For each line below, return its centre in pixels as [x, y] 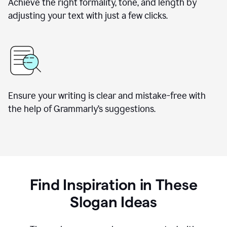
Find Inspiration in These [113, 185]
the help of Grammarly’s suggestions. [82, 109]
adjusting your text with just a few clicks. [88, 16]
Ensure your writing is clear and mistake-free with [107, 96]
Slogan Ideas [113, 202]
